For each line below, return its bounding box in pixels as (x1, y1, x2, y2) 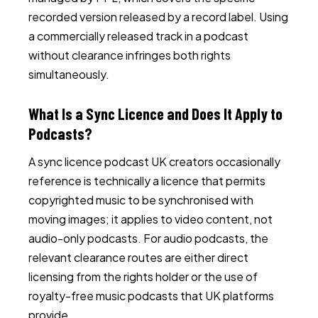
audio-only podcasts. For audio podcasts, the (28, 231, 268, 246)
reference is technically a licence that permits (28, 173, 265, 188)
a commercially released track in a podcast (28, 28, 248, 43)
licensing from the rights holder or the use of (28, 269, 258, 284)
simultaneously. (28, 67, 109, 82)
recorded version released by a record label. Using (28, 9, 288, 24)
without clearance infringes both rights (28, 48, 231, 62)
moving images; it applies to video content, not (28, 212, 273, 226)
